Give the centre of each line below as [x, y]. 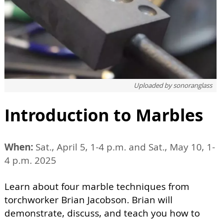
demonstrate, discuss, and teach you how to [102, 213]
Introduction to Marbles [104, 115]
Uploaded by [153, 85]
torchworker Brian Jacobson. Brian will [89, 200]
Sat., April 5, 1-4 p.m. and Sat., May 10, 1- [124, 147]
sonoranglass [193, 85]
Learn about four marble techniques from [97, 186]
